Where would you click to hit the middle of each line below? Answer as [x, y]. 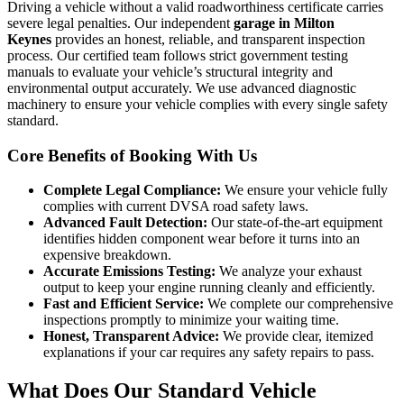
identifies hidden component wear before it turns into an [202, 239]
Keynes [29, 40]
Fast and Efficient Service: [124, 304]
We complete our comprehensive [298, 304]
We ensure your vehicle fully [304, 190]
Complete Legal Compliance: [132, 190]
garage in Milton [284, 23]
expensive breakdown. [107, 255]
